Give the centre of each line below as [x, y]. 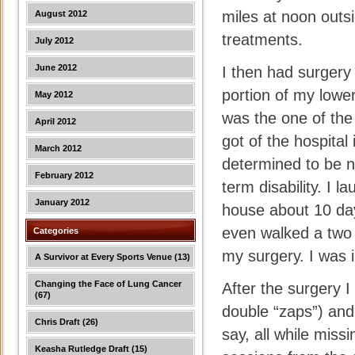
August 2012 [61, 13]
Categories [56, 231]
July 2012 [54, 40]
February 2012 [64, 175]
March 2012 [58, 148]
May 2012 [54, 94]
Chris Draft [57, 322]
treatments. [262, 40]
